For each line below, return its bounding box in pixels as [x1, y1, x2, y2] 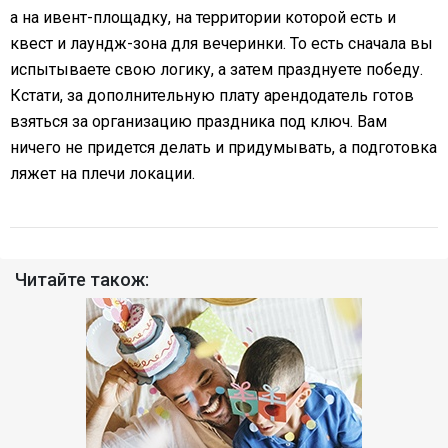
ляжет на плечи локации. [10, 163, 195, 183]
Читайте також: [15, 268, 149, 290]
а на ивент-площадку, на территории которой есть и [10, 7, 396, 27]
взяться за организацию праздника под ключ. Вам [10, 111, 387, 131]
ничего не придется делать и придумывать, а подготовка [10, 137, 437, 157]
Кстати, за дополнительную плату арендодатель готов [10, 85, 414, 105]
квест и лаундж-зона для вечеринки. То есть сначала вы [10, 33, 433, 53]
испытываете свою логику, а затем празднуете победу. [10, 59, 423, 79]
